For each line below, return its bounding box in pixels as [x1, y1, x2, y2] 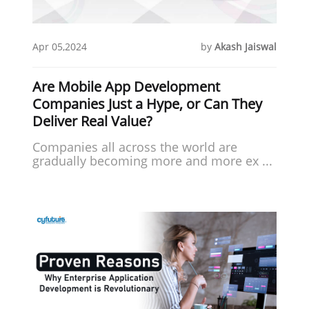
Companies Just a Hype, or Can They [32, 94, 263, 113]
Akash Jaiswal [214, 39, 277, 53]
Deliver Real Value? [32, 111, 153, 130]
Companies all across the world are [32, 138, 238, 155]
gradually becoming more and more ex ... [32, 152, 273, 169]
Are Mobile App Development [32, 77, 221, 96]
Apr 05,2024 [32, 39, 88, 53]
